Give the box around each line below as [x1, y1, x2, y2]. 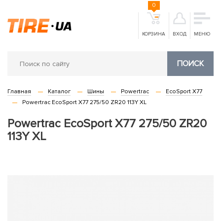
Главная [7, 88, 31, 95]
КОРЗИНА [142, 31, 165, 37]
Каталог [48, 88, 71, 95]
